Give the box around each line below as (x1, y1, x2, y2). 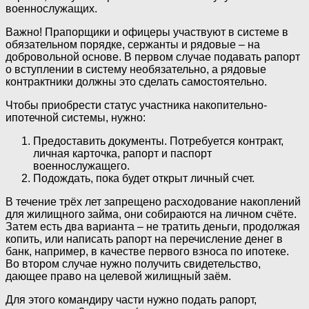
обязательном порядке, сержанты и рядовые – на (6, 38, 260, 50)
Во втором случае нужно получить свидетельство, (6, 257, 261, 270)
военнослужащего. (33, 159, 130, 172)
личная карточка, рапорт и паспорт (33, 147, 212, 159)
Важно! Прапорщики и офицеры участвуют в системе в (6, 26, 288, 38)
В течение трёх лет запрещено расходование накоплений (6, 195, 301, 208)
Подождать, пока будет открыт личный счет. (33, 172, 255, 184)
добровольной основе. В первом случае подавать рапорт (6, 50, 300, 63)
